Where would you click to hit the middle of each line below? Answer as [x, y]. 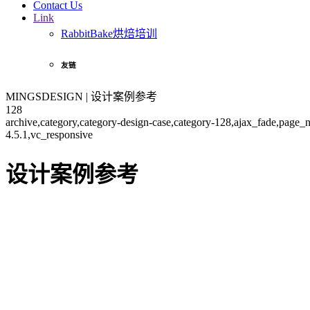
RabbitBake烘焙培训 [109, 34]
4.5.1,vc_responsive [49, 135]
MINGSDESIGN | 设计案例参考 [81, 97]
